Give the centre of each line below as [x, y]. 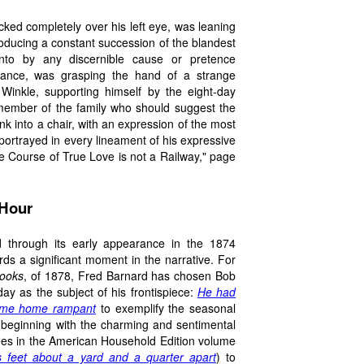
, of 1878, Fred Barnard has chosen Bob [130, 275]
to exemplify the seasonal [166, 308]
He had [217, 291]
